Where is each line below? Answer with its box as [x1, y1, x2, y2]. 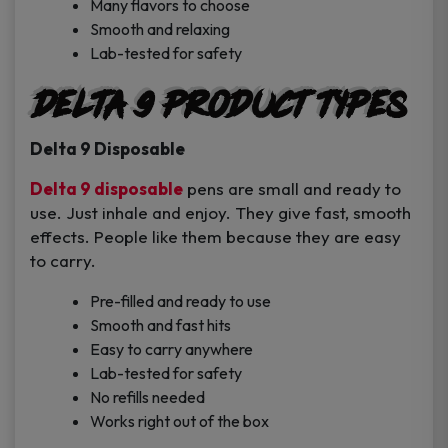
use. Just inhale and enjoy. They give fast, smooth [30, 202, 411, 224]
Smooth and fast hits [90, 315, 231, 336]
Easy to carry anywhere [90, 339, 253, 360]
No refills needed [90, 387, 205, 408]
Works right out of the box [90, 411, 269, 432]
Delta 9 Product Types [30, 84, 406, 127]
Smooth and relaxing [90, 19, 230, 40]
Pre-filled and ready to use [90, 291, 271, 312]
